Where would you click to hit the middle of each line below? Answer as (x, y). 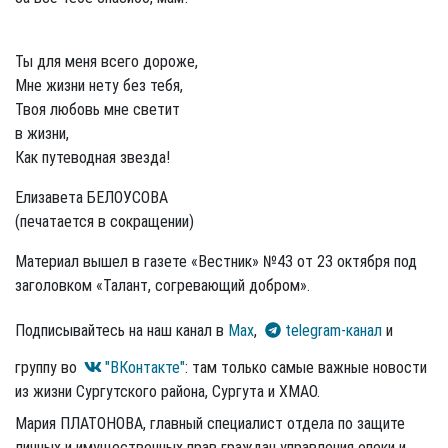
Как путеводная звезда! (92, 157)
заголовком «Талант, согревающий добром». (162, 285)
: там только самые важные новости (306, 367)
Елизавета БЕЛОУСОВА (91, 197)
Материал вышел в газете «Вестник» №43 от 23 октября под (216, 261)
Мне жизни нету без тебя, (99, 85)
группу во (48, 367)
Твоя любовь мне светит (97, 109)
